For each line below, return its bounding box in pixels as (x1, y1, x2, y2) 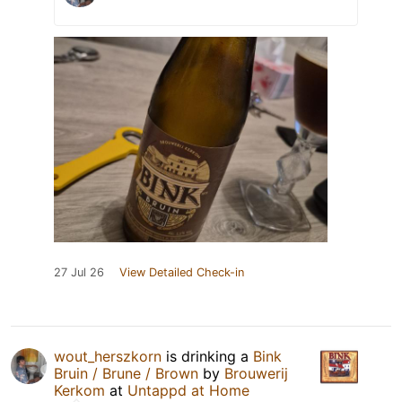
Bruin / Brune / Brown (54, 364, 198, 383)
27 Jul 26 (54, 266, 104, 280)
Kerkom (54, 381, 105, 400)
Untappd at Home (127, 381, 249, 400)
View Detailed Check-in (119, 266, 244, 280)
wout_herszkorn (54, 347, 162, 366)
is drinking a (162, 347, 253, 366)
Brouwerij (224, 364, 288, 383)
